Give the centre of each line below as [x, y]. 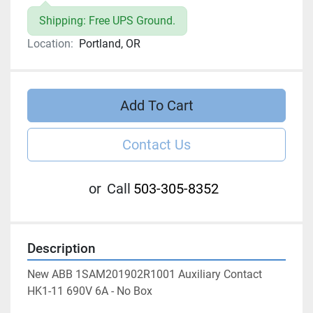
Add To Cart [156, 106]
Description [61, 249]
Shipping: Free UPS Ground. [107, 21]
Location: [50, 44]
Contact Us [156, 145]
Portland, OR [110, 44]
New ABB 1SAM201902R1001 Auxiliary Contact [145, 275]
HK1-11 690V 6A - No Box [90, 291]
